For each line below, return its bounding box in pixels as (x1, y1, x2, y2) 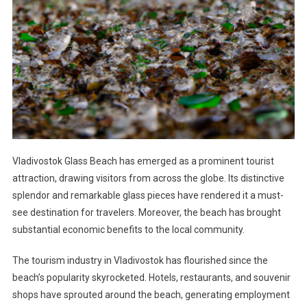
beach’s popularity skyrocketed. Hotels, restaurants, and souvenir (12, 272, 291, 284)
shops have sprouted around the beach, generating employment (12, 289, 290, 301)
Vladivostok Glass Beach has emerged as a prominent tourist (12, 156, 274, 167)
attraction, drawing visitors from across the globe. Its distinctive (12, 173, 284, 184)
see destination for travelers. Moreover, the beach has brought (12, 207, 281, 219)
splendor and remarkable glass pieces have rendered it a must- (12, 190, 284, 201)
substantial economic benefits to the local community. (12, 224, 245, 236)
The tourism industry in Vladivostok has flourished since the (12, 255, 268, 267)
